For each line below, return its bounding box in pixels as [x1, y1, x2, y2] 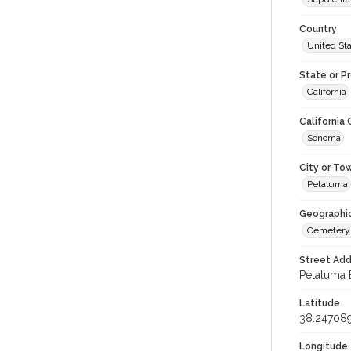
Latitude [299, 298, 340, 309]
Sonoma [307, 132, 341, 143]
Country [299, 24, 337, 34]
